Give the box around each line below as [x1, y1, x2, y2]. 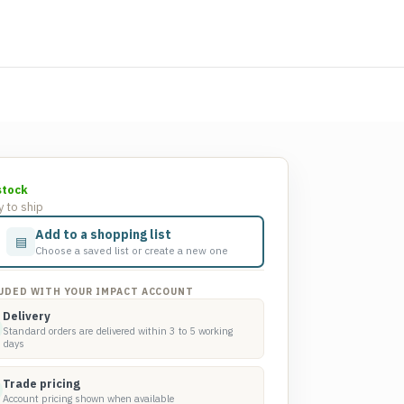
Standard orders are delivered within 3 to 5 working [3, 325, 233, 337]
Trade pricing [3, 376, 80, 390]
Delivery [3, 308, 50, 323]
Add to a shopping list [35, 226, 171, 243]
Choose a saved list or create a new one [35, 243, 228, 257]
